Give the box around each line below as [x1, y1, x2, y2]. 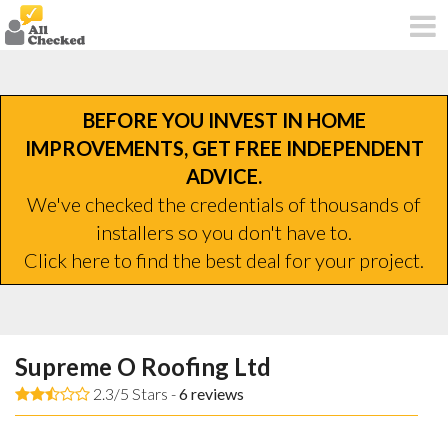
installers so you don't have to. [96, 219, 352, 244]
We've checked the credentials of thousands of [27, 191, 421, 216]
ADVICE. [186, 163, 262, 188]
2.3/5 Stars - [90, 383, 179, 403]
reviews [188, 383, 244, 403]
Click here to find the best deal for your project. [24, 247, 424, 272]
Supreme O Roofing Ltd [15, 351, 271, 381]
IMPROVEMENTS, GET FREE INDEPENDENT [24, 135, 424, 160]
